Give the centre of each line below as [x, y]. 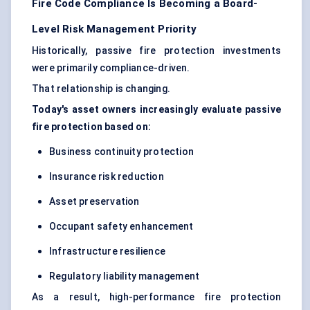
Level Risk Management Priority [114, 29]
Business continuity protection [121, 152]
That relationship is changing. [101, 89]
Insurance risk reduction [107, 177]
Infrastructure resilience [107, 252]
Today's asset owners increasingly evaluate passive [156, 110]
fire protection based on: [91, 127]
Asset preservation [94, 202]
